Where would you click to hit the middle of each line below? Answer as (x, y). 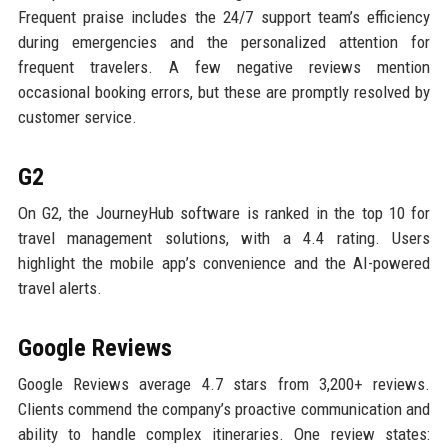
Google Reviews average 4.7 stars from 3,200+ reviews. (224, 384)
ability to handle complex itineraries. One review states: (224, 434)
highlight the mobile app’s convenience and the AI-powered (224, 263)
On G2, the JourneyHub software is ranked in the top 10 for (224, 213)
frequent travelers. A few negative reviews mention (224, 67)
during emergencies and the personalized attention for (224, 42)
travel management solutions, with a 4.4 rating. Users (224, 238)
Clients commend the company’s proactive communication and (224, 409)
